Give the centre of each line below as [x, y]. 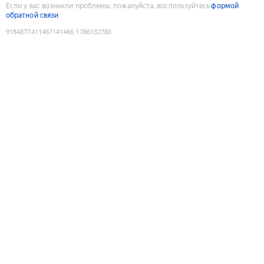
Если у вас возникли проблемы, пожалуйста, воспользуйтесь [108, 6]
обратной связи [32, 15]
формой [225, 6]
